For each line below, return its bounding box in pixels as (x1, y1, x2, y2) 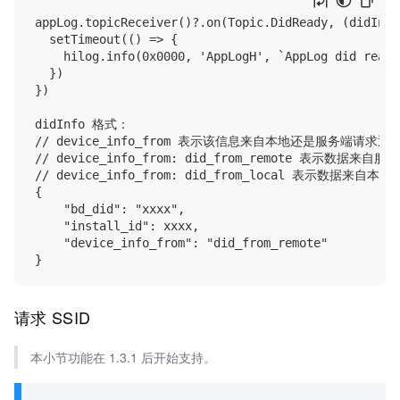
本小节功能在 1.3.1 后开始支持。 (29, 348, 216, 367)
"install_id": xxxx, (35, 219, 199, 234)
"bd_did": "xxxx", (35, 202, 185, 217)
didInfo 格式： (35, 117, 129, 132)
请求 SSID (14, 305, 96, 329)
